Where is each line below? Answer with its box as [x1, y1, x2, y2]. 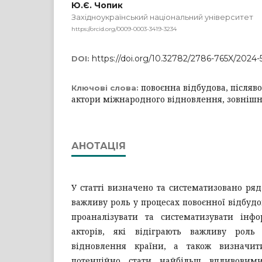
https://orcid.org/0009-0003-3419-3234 [71, 25, 177, 33]
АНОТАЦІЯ [71, 140, 126, 151]
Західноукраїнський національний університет [71, 12, 253, 22]
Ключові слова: [71, 82, 141, 92]
